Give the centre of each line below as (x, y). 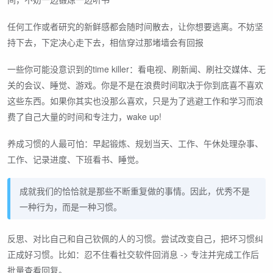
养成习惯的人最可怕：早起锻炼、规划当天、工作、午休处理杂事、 (135, 143)
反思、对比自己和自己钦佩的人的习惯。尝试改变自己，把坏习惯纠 (135, 238)
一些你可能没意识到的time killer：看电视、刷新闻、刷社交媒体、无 (136, 69)
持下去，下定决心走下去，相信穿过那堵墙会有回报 (105, 42)
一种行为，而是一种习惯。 (71, 206)
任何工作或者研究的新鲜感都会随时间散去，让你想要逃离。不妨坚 (135, 26)
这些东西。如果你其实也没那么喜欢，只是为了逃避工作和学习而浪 (135, 100)
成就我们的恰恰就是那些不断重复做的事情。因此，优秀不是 (135, 190)
